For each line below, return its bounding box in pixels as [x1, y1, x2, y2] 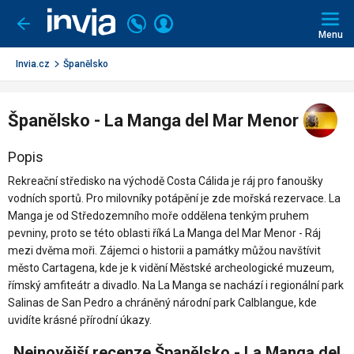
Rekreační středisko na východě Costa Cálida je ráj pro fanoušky [8, 175, 323, 187]
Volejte [145, 13, 186, 28]
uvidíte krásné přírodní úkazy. [8, 314, 152, 326]
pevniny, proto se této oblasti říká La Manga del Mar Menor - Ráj [8, 227, 321, 239]
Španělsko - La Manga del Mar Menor [8, 111, 303, 131]
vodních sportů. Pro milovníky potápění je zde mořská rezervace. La [8, 192, 341, 205]
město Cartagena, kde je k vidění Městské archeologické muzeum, [8, 262, 334, 274]
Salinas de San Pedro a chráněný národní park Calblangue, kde [8, 296, 317, 309]
